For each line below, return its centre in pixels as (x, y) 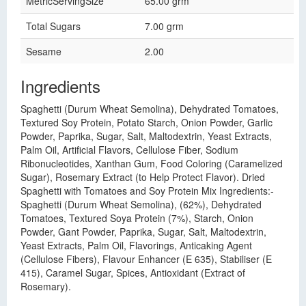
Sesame (44, 51)
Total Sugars (53, 26)
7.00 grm (164, 26)
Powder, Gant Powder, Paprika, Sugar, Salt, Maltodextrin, (143, 232)
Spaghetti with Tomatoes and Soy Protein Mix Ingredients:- (147, 191)
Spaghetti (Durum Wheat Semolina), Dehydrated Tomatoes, (150, 109)
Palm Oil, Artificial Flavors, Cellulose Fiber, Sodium (129, 150)
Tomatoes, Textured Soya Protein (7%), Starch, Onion (137, 218)
